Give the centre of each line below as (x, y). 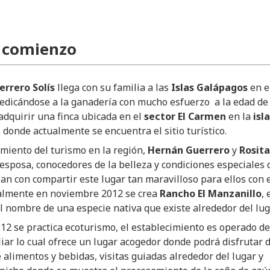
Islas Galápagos (211, 88)
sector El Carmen (185, 117)
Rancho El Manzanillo (211, 194)
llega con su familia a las (113, 88)
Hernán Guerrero (189, 150)
